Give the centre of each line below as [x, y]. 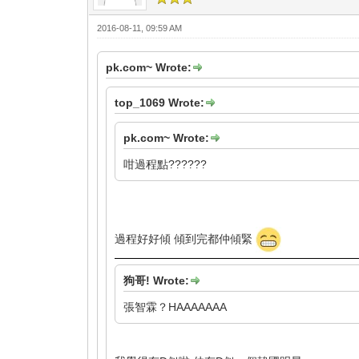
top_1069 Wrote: [160, 102]
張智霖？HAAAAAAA [175, 307]
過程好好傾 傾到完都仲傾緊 [186, 238]
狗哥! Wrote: [157, 280]
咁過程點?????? [165, 164]
